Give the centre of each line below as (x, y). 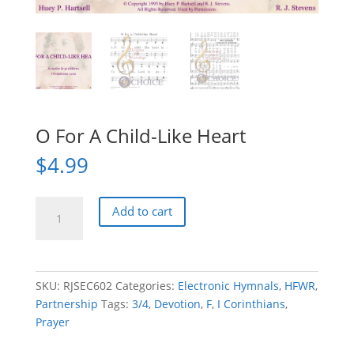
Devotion (177, 303)
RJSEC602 (87, 285)
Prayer (52, 322)
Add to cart (142, 211)
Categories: (146, 285)
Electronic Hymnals (228, 285)
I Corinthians (251, 303)
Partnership (66, 303)
